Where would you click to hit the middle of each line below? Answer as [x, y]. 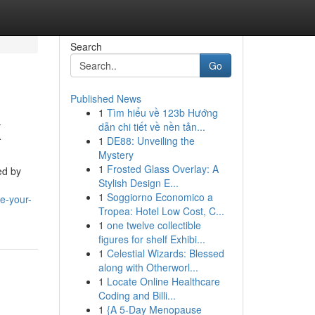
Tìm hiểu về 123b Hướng [162, 112]
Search [86, 46]
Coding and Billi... [137, 295]
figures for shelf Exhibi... [152, 239]
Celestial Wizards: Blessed [165, 253]
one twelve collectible [154, 225]
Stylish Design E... [138, 183]
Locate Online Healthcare [163, 281]
